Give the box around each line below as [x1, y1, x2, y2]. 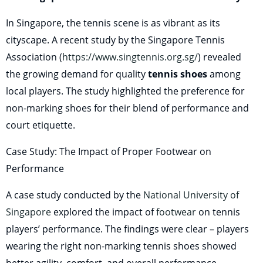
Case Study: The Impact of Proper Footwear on [6, 145, 211, 159]
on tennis [196, 205, 240, 219]
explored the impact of [51, 205, 156, 219]
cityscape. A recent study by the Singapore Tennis [6, 33, 225, 47]
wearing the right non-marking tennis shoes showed [6, 240, 237, 253]
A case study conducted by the [6, 188, 143, 202]
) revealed [198, 50, 241, 64]
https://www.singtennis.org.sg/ [62, 50, 198, 64]
